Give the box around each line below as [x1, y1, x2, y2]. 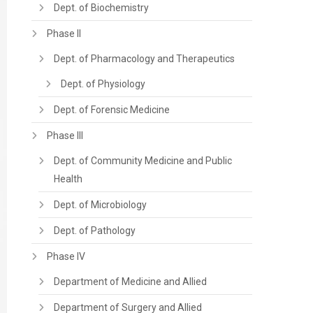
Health [54, 173, 83, 184]
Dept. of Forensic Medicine [54, 104, 170, 115]
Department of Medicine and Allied [54, 276, 208, 287]
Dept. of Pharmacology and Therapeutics [54, 53, 235, 64]
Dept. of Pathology [54, 225, 136, 236]
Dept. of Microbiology [54, 199, 147, 210]
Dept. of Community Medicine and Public [54, 155, 233, 166]
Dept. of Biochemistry [54, 2, 150, 13]
